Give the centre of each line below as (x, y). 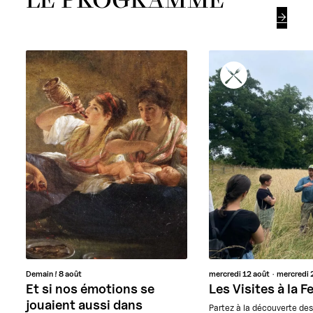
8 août (71, 274)
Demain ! (43, 274)
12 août (256, 274)
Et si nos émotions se (90, 289)
